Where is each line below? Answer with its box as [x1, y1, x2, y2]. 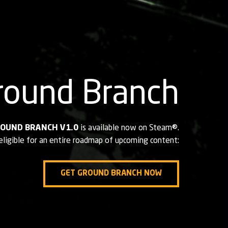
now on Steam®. [121, 124, 179, 132]
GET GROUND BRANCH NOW [61, 169, 162, 178]
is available [78, 124, 119, 132]
